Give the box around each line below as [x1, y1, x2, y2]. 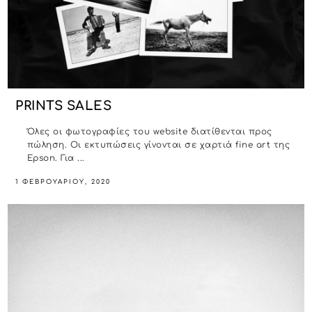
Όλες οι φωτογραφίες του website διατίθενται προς [26, 127, 272, 137]
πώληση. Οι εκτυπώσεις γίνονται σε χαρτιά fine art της [26, 140, 290, 150]
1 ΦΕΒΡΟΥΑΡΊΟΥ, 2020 [15, 178, 111, 186]
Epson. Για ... [26, 153, 85, 164]
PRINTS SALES [15, 99, 112, 114]
